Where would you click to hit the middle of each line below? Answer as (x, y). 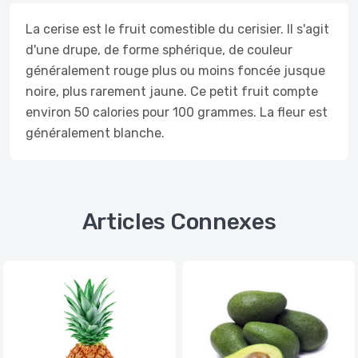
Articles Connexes (179, 222)
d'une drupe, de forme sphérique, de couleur (159, 50)
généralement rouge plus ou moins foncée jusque (175, 71)
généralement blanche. (95, 133)
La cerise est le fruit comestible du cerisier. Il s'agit (177, 29)
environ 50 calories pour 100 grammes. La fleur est (177, 112)
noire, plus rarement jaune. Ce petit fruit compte (172, 91)
